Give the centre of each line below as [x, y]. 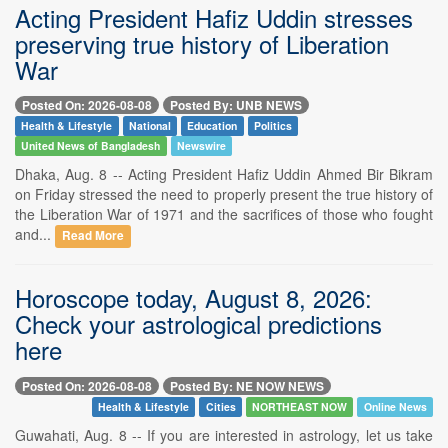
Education [212, 126]
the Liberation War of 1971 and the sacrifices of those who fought [224, 214]
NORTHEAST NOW [300, 406]
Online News [395, 406]
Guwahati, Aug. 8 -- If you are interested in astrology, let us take [224, 434]
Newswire [201, 146]
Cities [220, 406]
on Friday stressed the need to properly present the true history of [224, 194]
